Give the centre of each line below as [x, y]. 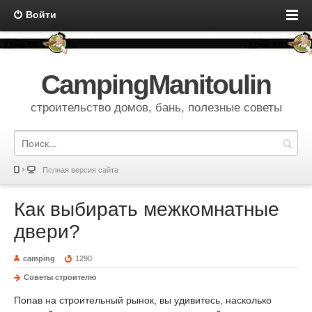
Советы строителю [60, 277]
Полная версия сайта [80, 170]
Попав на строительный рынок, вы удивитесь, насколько [143, 300]
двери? [47, 232]
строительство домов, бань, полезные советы [156, 108]
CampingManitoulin [156, 85]
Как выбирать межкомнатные [147, 209]
